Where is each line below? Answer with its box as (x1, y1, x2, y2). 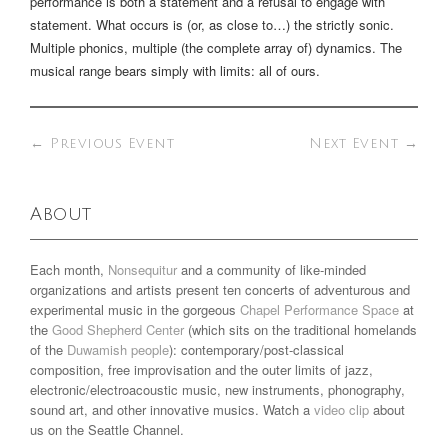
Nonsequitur (108, 260, 177, 279)
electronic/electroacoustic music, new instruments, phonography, (30, 380, 405, 399)
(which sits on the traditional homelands (184, 320, 417, 339)
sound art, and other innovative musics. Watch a (30, 400, 314, 419)
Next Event (309, 136, 404, 151)
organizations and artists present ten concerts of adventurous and (30, 280, 410, 299)
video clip (314, 400, 369, 419)
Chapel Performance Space (240, 300, 399, 319)
